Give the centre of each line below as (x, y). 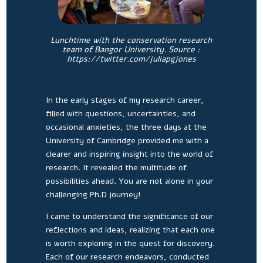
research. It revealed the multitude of (116, 167)
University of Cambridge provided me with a (127, 140)
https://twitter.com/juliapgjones (131, 59)
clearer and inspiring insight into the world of (129, 154)
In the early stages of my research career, (124, 100)
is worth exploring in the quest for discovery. (130, 243)
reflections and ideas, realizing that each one (130, 230)
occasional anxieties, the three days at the (126, 127)
